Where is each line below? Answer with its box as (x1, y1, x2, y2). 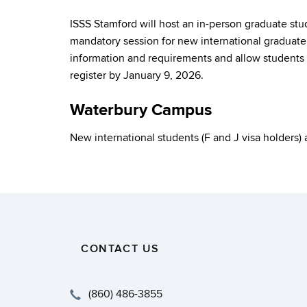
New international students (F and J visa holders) (70, 131, 304, 145)
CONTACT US (81, 242, 160, 256)
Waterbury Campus (70, 100, 212, 120)
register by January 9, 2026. (70, 69, 204, 82)
